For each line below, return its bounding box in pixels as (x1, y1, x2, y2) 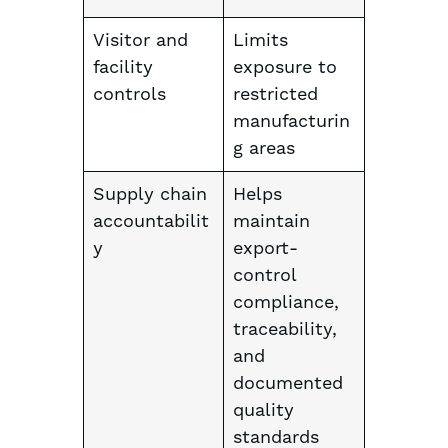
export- (232, 237, 298, 261)
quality (232, 399, 294, 423)
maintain (232, 210, 310, 234)
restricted (232, 83, 318, 107)
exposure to (232, 56, 337, 80)
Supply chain (92, 183, 207, 207)
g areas (232, 137, 295, 161)
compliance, (232, 291, 339, 315)
